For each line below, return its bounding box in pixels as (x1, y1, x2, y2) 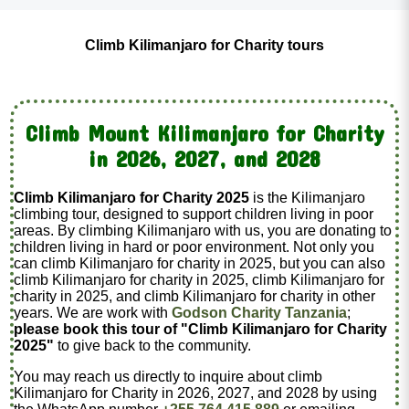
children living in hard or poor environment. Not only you (14, 239, 375, 256)
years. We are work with (14, 305, 173, 321)
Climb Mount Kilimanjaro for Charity (25, 121, 384, 147)
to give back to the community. (54, 338, 252, 354)
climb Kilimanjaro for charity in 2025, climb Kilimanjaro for (14, 272, 385, 288)
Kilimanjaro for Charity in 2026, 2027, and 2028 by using (14, 385, 378, 402)
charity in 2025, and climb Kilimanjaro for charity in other (14, 288, 376, 305)
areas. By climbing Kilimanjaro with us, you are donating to (14, 223, 393, 239)
